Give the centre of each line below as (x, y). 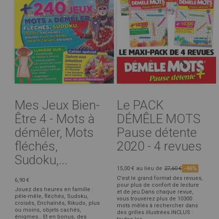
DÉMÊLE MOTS (159, 119)
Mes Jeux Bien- (57, 105)
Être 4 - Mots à (55, 119)
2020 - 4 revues (159, 146)
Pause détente (157, 132)
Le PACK (140, 105)
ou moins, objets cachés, (48, 210)
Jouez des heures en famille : (54, 189)
